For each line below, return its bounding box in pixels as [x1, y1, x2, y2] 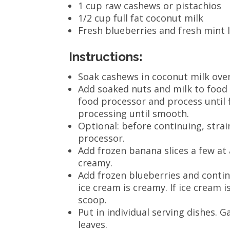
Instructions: [69, 49, 143, 64]
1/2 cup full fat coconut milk [78, 11, 204, 24]
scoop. [78, 193, 107, 206]
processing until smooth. [78, 107, 189, 120]
